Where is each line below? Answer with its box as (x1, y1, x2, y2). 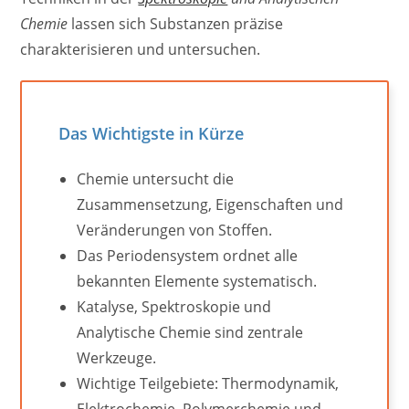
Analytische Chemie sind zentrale (77, 321, 304, 342)
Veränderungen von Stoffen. (77, 219, 273, 240)
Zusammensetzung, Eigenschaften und (77, 194, 344, 215)
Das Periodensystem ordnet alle (77, 245, 299, 266)
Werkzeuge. (77, 347, 157, 368)
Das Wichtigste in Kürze (58, 121, 245, 144)
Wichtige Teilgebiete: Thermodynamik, (77, 372, 340, 393)
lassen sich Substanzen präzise (68, 13, 284, 34)
